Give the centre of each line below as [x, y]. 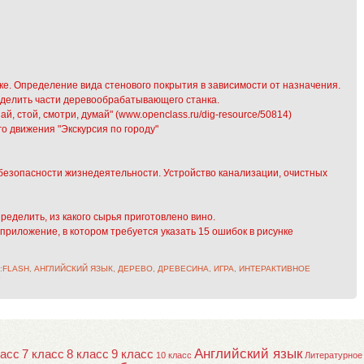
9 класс [132, 354]
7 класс [43, 354]
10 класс [174, 355]
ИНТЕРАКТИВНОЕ [275, 268]
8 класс [88, 354]
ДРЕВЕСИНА [183, 268]
